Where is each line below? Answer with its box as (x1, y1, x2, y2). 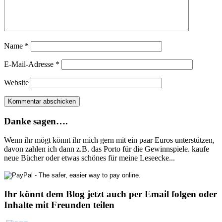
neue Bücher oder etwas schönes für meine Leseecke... (4, 154, 175, 163)
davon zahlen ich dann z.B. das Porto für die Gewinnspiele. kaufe (4, 145, 209, 154)
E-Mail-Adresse (4, 59, 55, 68)
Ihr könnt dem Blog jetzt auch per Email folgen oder (4, 189, 217, 200)
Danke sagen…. (4, 115, 68, 126)
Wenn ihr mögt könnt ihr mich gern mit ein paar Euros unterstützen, (4, 136, 215, 145)
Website (4, 78, 29, 87)
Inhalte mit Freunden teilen (4, 200, 114, 211)
